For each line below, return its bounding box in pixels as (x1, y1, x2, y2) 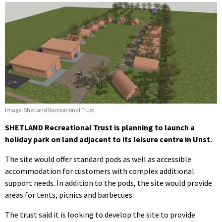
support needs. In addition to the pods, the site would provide (5, 177, 212, 188)
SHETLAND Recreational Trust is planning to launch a (5, 122, 195, 132)
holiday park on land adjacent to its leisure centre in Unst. (5, 134, 212, 144)
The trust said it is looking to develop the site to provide (5, 209, 195, 220)
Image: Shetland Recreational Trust (5, 106, 94, 113)
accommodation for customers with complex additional (5, 166, 194, 176)
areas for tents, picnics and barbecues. (5, 189, 134, 200)
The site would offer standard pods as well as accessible (5, 154, 191, 164)
